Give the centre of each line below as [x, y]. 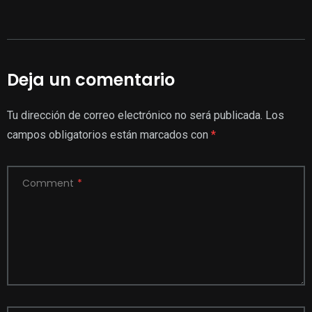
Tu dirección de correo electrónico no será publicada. [135, 115]
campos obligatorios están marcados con [109, 134]
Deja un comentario [91, 79]
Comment [48, 183]
